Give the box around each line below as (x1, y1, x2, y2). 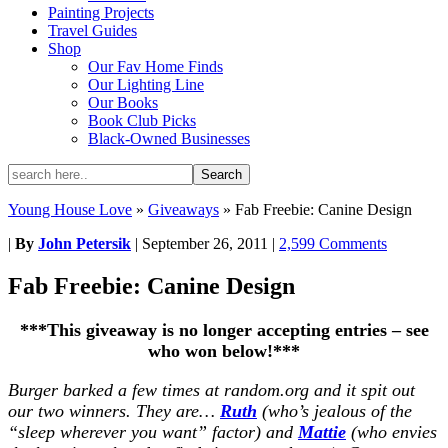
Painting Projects (48, 4, 154, 21)
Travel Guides (48, 22, 137, 39)
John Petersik (38, 235, 131, 252)
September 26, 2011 (142, 235, 268, 252)
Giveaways (148, 201, 219, 218)
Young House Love (8, 201, 132, 218)
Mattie (298, 421, 346, 442)
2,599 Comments (279, 235, 387, 252)
